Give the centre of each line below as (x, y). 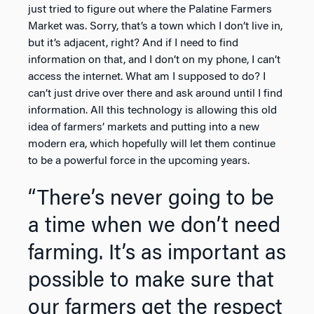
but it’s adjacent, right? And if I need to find (133, 43)
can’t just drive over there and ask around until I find (155, 94)
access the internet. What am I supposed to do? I (147, 77)
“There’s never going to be (39, 199)
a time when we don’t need (154, 227)
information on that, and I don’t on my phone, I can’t (154, 60)
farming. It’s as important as (157, 254)
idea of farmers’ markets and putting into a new (144, 127)
